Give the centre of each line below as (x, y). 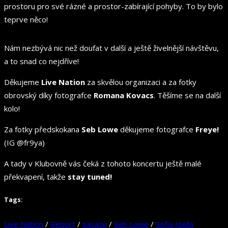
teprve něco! (26, 19)
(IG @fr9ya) (24, 142)
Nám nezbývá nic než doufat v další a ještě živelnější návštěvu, (111, 48)
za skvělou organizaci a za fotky (141, 82)
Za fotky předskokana (43, 129)
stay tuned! (90, 176)
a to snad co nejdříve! (41, 61)
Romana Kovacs (124, 95)
